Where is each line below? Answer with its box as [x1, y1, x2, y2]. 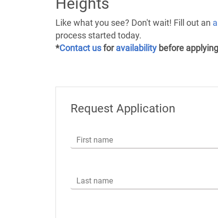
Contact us [59, 43, 101, 53]
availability [116, 43, 157, 53]
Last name [76, 176, 113, 186]
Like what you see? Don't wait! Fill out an [55, 18, 213, 28]
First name [76, 135, 113, 145]
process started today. [55, 31, 142, 40]
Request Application [71, 102, 175, 115]
